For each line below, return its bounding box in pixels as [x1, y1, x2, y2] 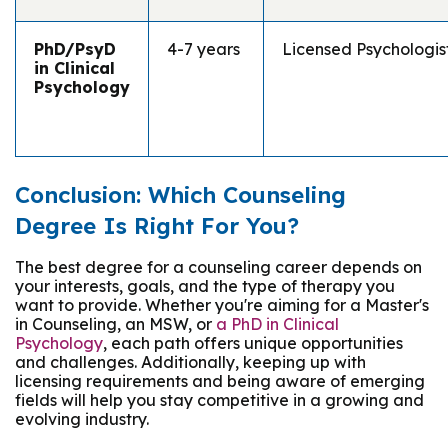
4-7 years [167, 39, 240, 60]
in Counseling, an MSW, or [15, 313, 216, 334]
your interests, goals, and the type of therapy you [15, 275, 395, 296]
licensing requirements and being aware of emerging [15, 370, 425, 391]
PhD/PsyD [34, 39, 116, 60]
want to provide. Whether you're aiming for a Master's [15, 294, 429, 315]
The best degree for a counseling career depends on [15, 256, 422, 277]
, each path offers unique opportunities [103, 332, 403, 353]
